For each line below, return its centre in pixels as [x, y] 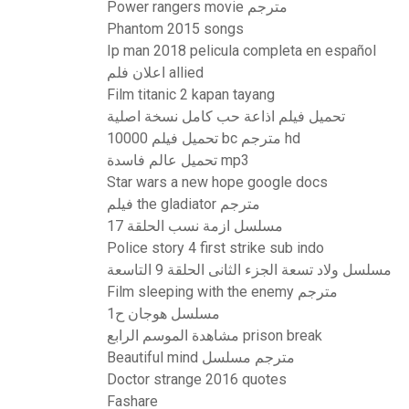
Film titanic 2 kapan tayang [191, 94]
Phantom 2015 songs [175, 29]
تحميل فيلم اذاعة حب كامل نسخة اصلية [226, 116]
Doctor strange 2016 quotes [197, 379]
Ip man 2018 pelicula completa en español [241, 51]
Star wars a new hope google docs [217, 182]
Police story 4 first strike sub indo [215, 248]
